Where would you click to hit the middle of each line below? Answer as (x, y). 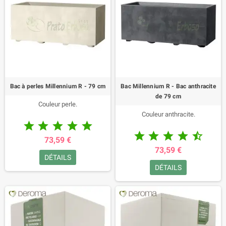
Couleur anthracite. (168, 114)
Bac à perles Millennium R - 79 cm (58, 86)
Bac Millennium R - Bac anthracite (168, 86)
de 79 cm (168, 96)
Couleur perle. (58, 104)
